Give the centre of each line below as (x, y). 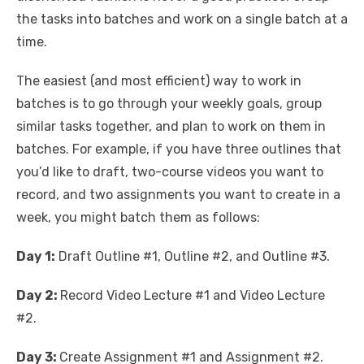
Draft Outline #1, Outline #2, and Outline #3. (193, 257)
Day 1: (36, 257)
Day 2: (38, 296)
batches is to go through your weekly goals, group (169, 104)
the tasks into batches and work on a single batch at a (182, 19)
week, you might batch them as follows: (138, 218)
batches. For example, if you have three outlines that (179, 149)
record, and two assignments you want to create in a (178, 195)
